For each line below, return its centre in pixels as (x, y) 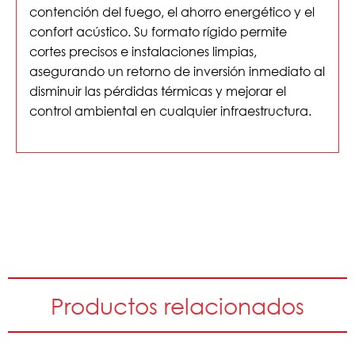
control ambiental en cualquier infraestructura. (170, 110)
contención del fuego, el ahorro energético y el (172, 11)
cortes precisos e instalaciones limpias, (143, 51)
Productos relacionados (177, 305)
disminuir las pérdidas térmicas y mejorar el (158, 90)
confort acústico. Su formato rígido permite (158, 31)
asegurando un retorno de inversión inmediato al (177, 71)
